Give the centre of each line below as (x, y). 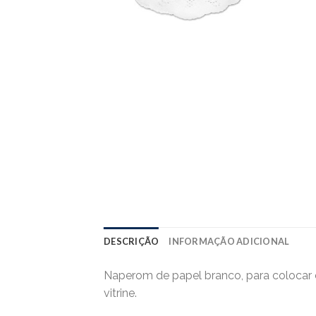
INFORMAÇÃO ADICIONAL (229, 241)
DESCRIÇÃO (132, 241)
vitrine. (120, 293)
